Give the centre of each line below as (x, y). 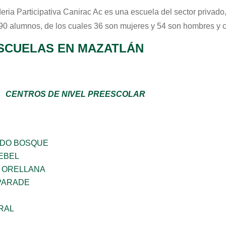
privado (211, 12)
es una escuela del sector (150, 12)
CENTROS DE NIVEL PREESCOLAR (75, 94)
